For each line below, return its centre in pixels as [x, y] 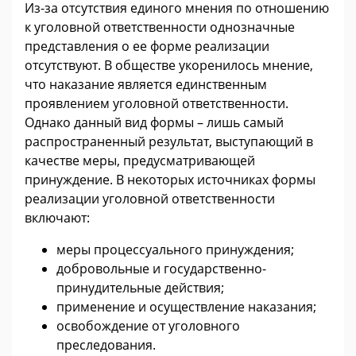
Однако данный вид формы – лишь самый [154, 123]
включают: [57, 218]
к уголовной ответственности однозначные [160, 27]
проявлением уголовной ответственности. [157, 104]
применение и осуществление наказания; [186, 307]
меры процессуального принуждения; [175, 250]
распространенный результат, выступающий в [169, 142]
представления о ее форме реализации [147, 46]
